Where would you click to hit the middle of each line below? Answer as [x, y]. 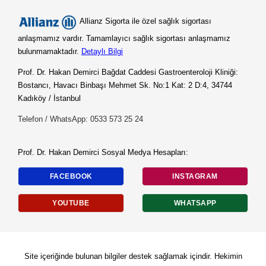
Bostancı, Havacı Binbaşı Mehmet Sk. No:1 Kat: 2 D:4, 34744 [125, 85]
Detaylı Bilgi [102, 51]
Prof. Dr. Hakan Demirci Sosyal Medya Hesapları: [103, 152]
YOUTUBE [71, 203]
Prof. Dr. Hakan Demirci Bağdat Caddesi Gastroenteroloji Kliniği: [128, 72]
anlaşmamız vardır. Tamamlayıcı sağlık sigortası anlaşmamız [124, 38]
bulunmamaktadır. [50, 51]
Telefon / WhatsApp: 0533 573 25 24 [80, 119]
